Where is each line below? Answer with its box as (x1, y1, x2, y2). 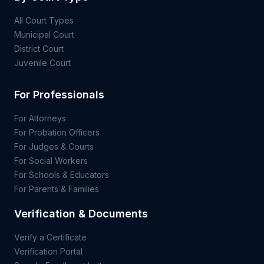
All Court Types (14, 15, 74, 25)
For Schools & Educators (14, 170, 109, 180)
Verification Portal (14, 246, 82, 256)
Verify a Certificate (14, 232, 87, 242)
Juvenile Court (14, 58, 71, 68)
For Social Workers (14, 156, 88, 166)
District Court (14, 44, 64, 54)
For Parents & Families (14, 184, 99, 194)
